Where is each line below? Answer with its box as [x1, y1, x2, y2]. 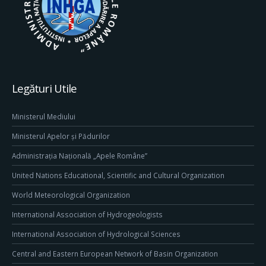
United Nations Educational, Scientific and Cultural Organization [12, 170, 224, 180]
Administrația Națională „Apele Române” [12, 151, 147, 161]
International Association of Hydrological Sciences [12, 229, 180, 239]
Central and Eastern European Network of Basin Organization [12, 249, 218, 259]
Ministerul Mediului [12, 112, 75, 122]
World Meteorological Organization [12, 190, 130, 200]
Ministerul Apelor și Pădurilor [12, 131, 110, 141]
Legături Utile [12, 81, 77, 96]
